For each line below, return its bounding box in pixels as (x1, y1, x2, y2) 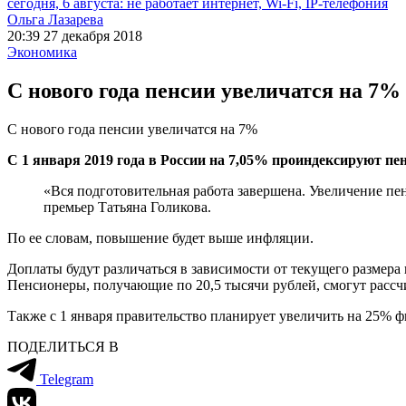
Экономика (7, 44, 77, 60)
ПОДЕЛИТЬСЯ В (7, 338, 119, 354)
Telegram (40, 371, 93, 387)
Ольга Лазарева (7, 12, 103, 27)
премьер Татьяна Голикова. (43, 198, 211, 215)
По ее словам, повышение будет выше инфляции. (7, 229, 314, 246)
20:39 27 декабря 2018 (7, 28, 142, 43)
